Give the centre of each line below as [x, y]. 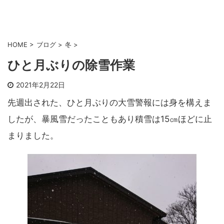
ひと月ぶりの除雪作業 [71, 65]
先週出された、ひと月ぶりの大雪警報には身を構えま [109, 102]
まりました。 [33, 135]
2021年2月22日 [40, 84]
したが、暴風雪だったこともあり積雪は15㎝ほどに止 [110, 119]
